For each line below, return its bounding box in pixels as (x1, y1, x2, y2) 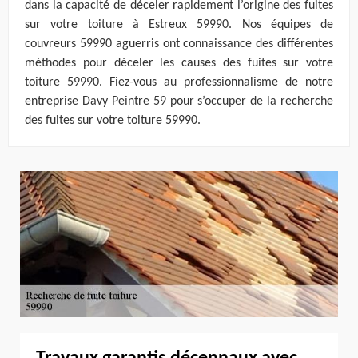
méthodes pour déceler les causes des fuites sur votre (25, 57, 333, 70)
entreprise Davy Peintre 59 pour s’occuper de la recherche (25, 95, 333, 109)
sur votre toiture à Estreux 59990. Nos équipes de (25, 18, 333, 32)
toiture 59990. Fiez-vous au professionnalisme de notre (25, 76, 333, 89)
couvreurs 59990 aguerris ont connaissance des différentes (25, 38, 333, 51)
